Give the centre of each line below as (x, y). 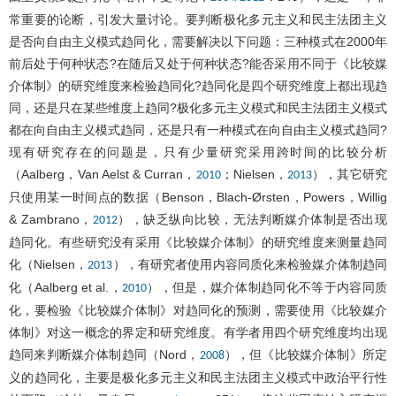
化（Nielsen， (49, 264)
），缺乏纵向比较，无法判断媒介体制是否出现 (252, 219)
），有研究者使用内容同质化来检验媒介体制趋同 (250, 264)
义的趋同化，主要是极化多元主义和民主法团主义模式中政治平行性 (198, 377)
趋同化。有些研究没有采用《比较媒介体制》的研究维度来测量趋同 (198, 242)
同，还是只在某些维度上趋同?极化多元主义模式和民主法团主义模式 (198, 107)
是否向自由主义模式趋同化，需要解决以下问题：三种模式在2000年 (198, 41)
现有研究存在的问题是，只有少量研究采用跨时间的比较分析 (198, 152)
